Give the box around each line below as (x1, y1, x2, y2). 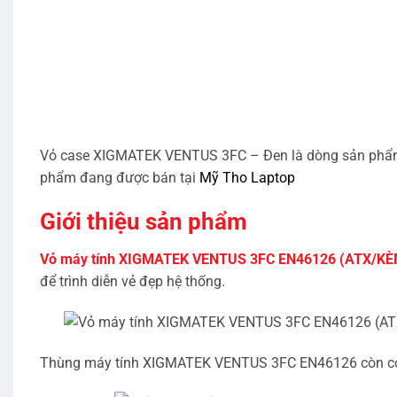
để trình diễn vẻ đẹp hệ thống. (40, 273, 225, 291)
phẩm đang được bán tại (40, 169, 199, 187)
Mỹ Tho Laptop (199, 169, 295, 187)
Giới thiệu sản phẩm (40, 208, 247, 236)
